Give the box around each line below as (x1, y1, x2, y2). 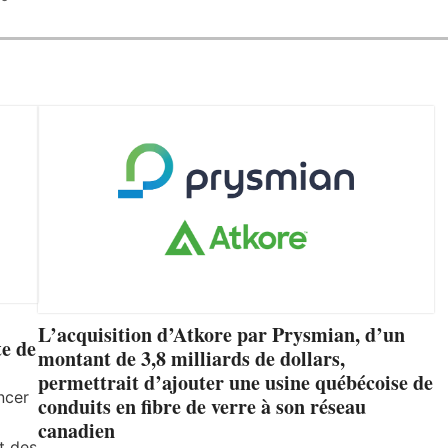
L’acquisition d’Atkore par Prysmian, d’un (38, 320, 405, 350)
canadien (38, 416, 115, 446)
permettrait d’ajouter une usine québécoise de (38, 368, 433, 398)
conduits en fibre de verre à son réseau (38, 392, 366, 422)
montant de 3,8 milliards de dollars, (38, 344, 345, 374)
